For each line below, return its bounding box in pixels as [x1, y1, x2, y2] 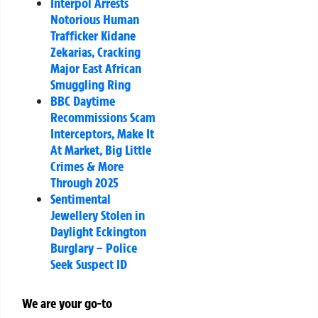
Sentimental [50, 190, 111, 208]
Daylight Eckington [50, 223, 146, 241]
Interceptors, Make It [50, 125, 154, 143]
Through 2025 [50, 174, 119, 192]
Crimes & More [50, 158, 124, 175]
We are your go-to [22, 295, 112, 312]
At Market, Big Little [50, 141, 151, 159]
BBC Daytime [50, 92, 115, 110]
